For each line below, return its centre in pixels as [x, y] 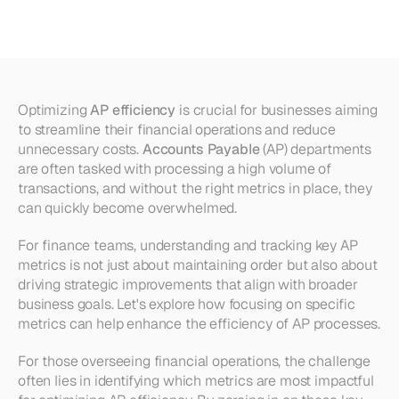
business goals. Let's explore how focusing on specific [187, 304]
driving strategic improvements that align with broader [188, 285]
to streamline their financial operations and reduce [177, 130]
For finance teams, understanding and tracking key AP [188, 245]
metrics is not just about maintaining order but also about [198, 265]
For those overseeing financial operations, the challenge [195, 361]
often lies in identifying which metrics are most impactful [196, 381]
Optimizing [54, 110]
